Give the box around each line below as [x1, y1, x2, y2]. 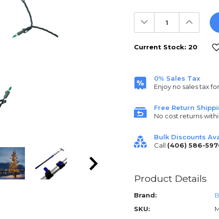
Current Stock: [134, 43, 188, 51]
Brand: [134, 191, 157, 199]
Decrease [138, 13, 184, 25]
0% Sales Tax [154, 74, 200, 82]
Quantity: [138, 20, 183, 31]
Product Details [134, 173, 207, 184]
